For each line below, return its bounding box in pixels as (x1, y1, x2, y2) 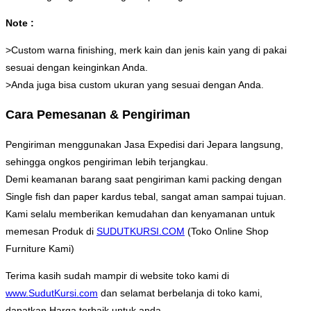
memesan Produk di (6, 225, 96, 237)
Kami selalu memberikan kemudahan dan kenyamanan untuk (6, 208, 275, 219)
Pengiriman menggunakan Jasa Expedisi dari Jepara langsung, (6, 138, 283, 150)
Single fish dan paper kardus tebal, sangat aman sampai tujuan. (6, 190, 286, 202)
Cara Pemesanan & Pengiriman (6, 107, 190, 121)
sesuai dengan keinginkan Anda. (6, 61, 148, 73)
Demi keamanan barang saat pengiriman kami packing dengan (6, 173, 282, 185)
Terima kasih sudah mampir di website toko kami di (6, 269, 229, 281)
